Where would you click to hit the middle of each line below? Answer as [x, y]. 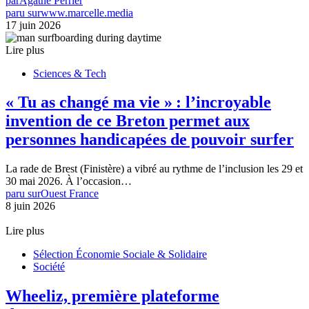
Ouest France [70, 194]
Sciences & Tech [70, 73]
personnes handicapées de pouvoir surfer [150, 140]
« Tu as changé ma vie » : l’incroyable [138, 102]
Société [49, 267]
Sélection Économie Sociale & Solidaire [120, 255]
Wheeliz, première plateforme [112, 296]
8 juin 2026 [30, 206]
